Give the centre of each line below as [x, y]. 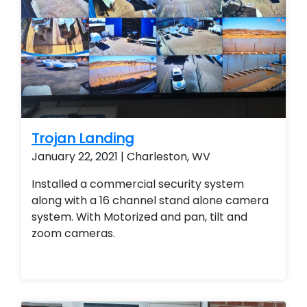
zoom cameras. [75, 233]
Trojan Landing [83, 138]
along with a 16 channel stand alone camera [150, 200]
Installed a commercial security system [138, 184]
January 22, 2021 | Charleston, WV [121, 157]
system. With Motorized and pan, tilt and [139, 217]
